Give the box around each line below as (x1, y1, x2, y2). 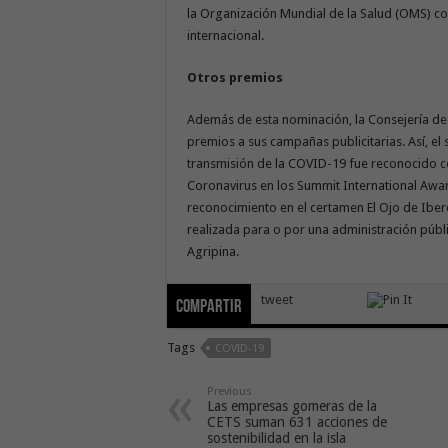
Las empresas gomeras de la (207, 397, 377, 414)
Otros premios (187, 69, 286, 85)
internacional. (187, 27, 264, 43)
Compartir (176, 297, 242, 317)
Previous (207, 384, 252, 398)
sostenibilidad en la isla (207, 429, 346, 446)
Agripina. (187, 243, 239, 259)
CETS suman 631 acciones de (207, 413, 387, 430)
